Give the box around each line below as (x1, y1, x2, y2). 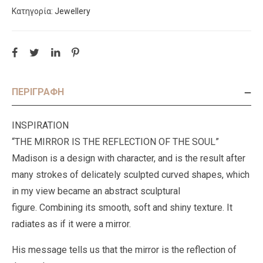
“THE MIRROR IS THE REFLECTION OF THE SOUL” (12, 136, 219, 147)
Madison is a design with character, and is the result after (12, 152, 245, 164)
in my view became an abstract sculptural (12, 185, 180, 197)
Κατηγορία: (12, 6, 55, 16)
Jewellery (55, 6, 90, 16)
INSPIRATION (12, 119, 69, 131)
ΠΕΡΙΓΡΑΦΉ (12, 86, 64, 97)
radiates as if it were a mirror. (12, 218, 131, 230)
